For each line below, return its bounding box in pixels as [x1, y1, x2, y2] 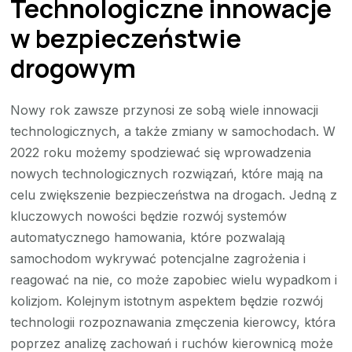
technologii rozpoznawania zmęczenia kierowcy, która [10, 313, 336, 330]
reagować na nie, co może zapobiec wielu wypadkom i [10, 271, 338, 288]
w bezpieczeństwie [10, 20, 242, 56]
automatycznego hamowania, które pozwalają [10, 229, 286, 245]
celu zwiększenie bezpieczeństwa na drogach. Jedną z [10, 186, 338, 203]
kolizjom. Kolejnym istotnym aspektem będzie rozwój [10, 292, 324, 309]
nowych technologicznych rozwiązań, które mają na [10, 165, 324, 181]
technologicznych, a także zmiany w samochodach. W [10, 123, 336, 139]
